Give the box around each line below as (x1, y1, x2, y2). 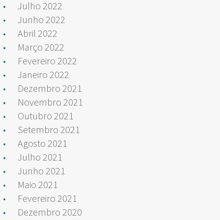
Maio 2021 (18, 178, 58, 191)
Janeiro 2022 (18, 68, 69, 81)
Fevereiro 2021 (18, 192, 77, 204)
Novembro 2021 (18, 95, 83, 108)
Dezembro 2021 (18, 82, 82, 94)
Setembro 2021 (18, 123, 80, 136)
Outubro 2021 (18, 109, 74, 122)
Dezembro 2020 (18, 205, 82, 218)
